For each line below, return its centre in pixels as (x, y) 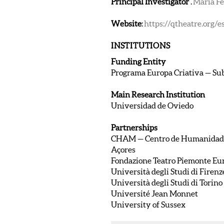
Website (126, 23)
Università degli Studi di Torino (167, 182)
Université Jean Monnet (154, 193)
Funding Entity (138, 61)
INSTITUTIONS (141, 45)
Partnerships (134, 127)
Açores (123, 149)
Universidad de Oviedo (152, 105)
